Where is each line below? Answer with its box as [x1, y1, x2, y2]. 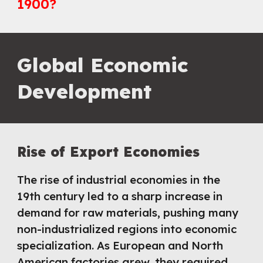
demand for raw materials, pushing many [17, 205, 239, 220]
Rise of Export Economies [17, 143, 200, 160]
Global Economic [17, 53, 188, 77]
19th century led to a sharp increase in [17, 189, 223, 203]
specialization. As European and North [17, 238, 224, 252]
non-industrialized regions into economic [17, 222, 237, 236]
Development [17, 79, 152, 103]
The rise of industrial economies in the [17, 173, 221, 187]
